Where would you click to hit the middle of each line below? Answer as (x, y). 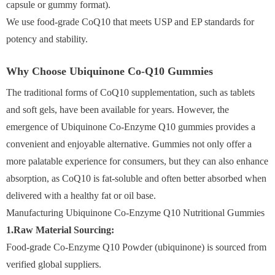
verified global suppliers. (54, 264)
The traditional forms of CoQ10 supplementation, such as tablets (130, 92)
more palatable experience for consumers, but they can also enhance (137, 161)
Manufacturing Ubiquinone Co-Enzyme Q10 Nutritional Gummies (137, 212)
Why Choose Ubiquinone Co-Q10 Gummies (110, 71)
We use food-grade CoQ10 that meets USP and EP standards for (130, 21)
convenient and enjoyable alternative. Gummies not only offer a (129, 144)
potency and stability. (47, 39)
